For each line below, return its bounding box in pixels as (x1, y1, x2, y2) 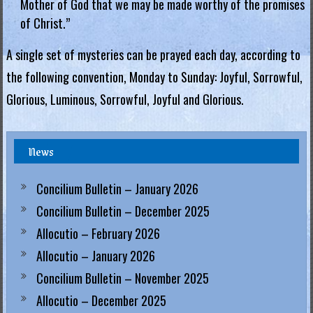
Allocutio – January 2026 (36, 247, 155, 265)
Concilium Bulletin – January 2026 (36, 180, 198, 198)
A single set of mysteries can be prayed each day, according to (6, 45, 300, 64)
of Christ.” (20, 14, 70, 32)
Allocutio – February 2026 (36, 224, 160, 242)
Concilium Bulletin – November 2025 (36, 269, 209, 287)
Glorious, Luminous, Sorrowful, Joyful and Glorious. (6, 90, 244, 108)
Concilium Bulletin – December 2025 (36, 202, 210, 220)
